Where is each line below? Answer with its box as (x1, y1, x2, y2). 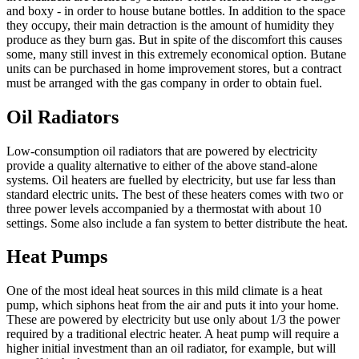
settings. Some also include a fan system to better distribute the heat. (6, 216, 348, 230)
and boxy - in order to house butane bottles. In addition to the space (6, 3, 345, 18)
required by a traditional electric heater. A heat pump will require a (6, 327, 339, 341)
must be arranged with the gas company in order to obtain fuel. (6, 75, 322, 90)
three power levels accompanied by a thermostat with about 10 (6, 201, 321, 216)
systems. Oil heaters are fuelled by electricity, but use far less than (6, 172, 336, 187)
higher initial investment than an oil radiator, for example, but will (6, 341, 336, 356)
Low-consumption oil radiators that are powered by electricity (6, 143, 317, 158)
